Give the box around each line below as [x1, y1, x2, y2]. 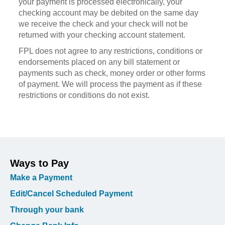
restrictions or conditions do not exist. [19, 90, 150, 99]
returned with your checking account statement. [19, 30, 186, 39]
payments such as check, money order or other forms [19, 68, 206, 77]
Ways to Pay [10, 157, 69, 169]
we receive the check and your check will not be [19, 19, 188, 28]
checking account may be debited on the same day [19, 8, 199, 17]
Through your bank [10, 205, 84, 214]
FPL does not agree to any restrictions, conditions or [19, 46, 203, 55]
